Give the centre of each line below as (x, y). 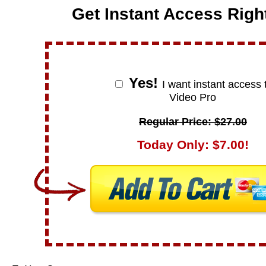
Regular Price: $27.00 (193, 121)
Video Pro (193, 97)
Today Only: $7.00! (193, 145)
